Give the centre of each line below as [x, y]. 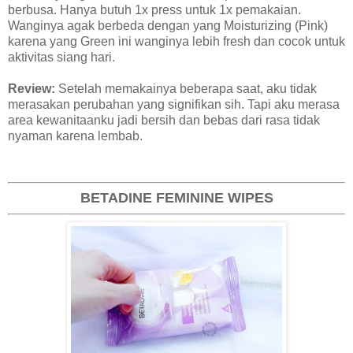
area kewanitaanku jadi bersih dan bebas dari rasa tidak [164, 120]
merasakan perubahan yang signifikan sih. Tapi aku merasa [174, 104]
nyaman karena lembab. [75, 136]
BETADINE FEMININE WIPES [176, 198]
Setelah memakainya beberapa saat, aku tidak [188, 88]
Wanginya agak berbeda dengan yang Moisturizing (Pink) [168, 25]
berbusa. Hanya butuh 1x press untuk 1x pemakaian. [154, 9]
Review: [33, 88]
